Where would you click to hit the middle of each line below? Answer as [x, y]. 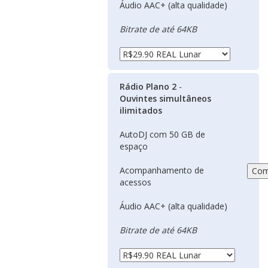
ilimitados [141, 110]
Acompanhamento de [162, 170]
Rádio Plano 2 [148, 86]
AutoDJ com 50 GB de [162, 134]
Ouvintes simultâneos [165, 98]
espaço [134, 146]
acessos [135, 182]
